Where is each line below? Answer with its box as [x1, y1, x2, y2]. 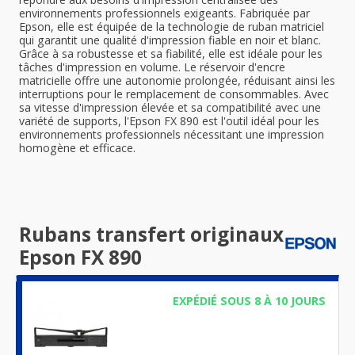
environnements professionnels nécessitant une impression [19, 127, 324, 142]
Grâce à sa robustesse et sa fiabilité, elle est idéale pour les [19, 46, 323, 61]
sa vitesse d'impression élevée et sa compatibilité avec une [19, 100, 321, 115]
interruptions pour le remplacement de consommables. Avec [19, 86, 329, 101]
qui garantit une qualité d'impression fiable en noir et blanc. [19, 32, 321, 48]
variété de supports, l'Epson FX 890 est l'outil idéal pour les [19, 113, 319, 128]
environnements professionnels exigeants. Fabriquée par [19, 6, 310, 21]
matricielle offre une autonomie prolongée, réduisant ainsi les [19, 73, 335, 88]
